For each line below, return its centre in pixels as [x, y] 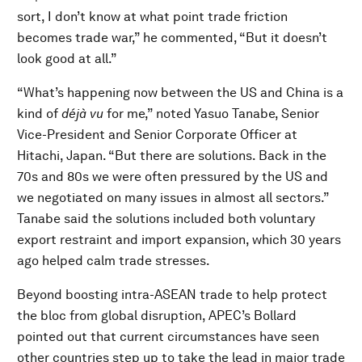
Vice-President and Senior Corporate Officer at [157, 135]
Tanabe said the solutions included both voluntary [166, 219]
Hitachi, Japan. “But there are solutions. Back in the [172, 156]
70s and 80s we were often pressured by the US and [173, 177]
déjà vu [82, 114]
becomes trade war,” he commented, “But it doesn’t [172, 38]
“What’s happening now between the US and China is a [180, 93]
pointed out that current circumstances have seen [168, 337]
